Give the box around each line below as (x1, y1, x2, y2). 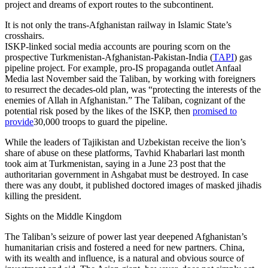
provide (5, 116, 33, 127)
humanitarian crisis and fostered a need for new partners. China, (5, 242, 245, 252)
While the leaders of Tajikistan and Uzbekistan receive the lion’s (5, 136, 246, 147)
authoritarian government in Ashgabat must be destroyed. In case (5, 169, 248, 179)
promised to (193, 105, 237, 116)
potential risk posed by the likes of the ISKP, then (5, 105, 193, 116)
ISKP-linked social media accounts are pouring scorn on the (5, 41, 230, 51)
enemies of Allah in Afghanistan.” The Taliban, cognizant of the (5, 95, 245, 105)
